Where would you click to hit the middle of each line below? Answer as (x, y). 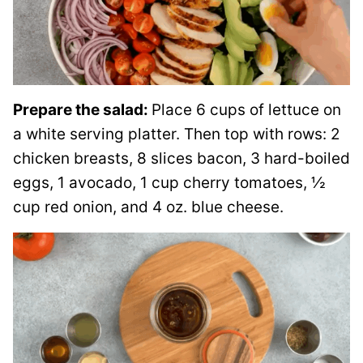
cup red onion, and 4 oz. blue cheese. (148, 207)
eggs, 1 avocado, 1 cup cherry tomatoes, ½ (169, 182)
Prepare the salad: (82, 109)
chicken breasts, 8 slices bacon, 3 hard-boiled (181, 158)
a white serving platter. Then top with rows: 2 (177, 134)
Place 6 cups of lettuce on (246, 109)
